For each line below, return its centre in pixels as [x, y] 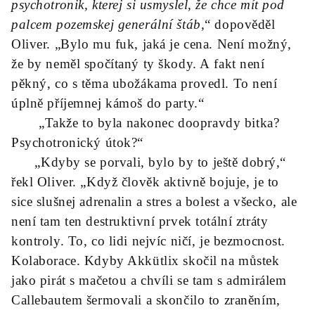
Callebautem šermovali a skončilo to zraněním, [146, 300]
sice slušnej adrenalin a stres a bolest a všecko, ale [154, 201]
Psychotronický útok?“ [77, 142]
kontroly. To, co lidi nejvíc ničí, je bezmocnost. [148, 241]
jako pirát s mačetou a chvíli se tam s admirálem [149, 280]
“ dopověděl [240, 24]
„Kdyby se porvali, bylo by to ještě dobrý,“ [149, 162]
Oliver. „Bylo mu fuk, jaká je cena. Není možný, [152, 44]
